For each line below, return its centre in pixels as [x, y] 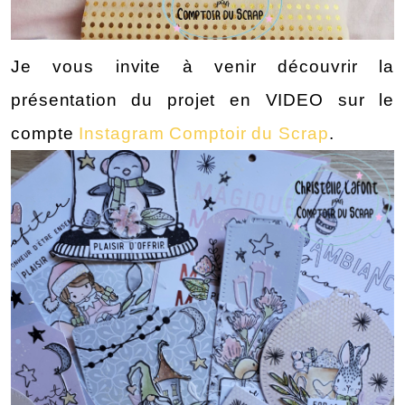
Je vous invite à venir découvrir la [202, 67]
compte [45, 134]
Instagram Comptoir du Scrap [204, 134]
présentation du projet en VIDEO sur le [202, 100]
